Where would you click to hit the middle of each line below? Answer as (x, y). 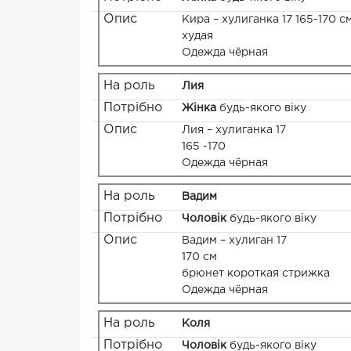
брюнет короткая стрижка (256, 274)
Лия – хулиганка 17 (234, 130)
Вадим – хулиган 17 (234, 241)
